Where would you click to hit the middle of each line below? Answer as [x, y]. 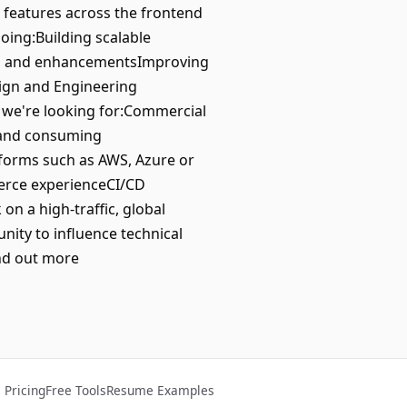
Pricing [25, 390]
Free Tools [76, 390]
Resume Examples [160, 390]
